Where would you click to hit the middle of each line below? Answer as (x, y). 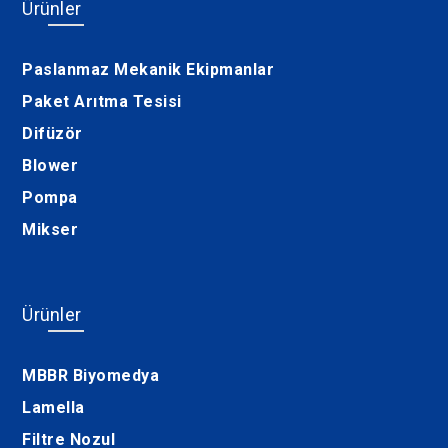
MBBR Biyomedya (91, 376)
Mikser (50, 230)
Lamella (53, 408)
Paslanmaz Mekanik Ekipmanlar (148, 70)
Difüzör (52, 134)
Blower (50, 166)
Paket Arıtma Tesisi (102, 102)
